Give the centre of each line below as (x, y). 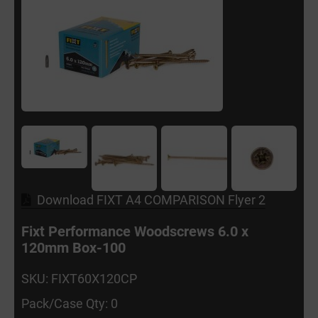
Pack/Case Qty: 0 (70, 303)
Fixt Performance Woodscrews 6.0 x (135, 231)
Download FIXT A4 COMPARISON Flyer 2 (151, 200)
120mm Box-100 (73, 247)
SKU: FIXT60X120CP (79, 279)
